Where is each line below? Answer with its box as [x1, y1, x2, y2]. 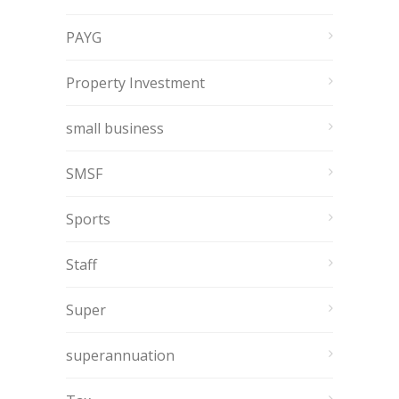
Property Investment [66, 73, 205, 93]
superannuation [66, 346, 175, 365]
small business [66, 118, 164, 138]
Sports [66, 209, 110, 229]
